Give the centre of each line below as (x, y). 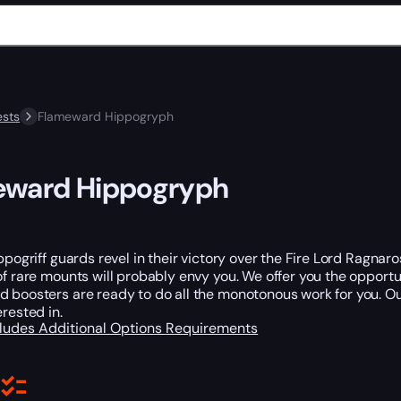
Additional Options (102, 328)
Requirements (212, 328)
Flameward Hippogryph (106, 116)
